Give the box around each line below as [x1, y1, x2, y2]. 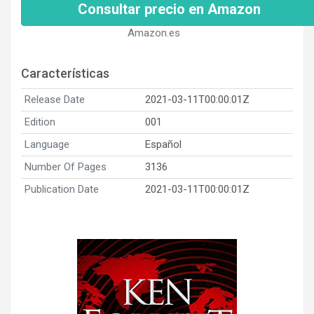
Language [25, 137, 69, 151]
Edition [25, 115, 55, 128]
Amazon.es [127, 26, 180, 39]
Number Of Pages [25, 160, 107, 173]
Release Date [25, 93, 85, 106]
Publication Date [25, 182, 99, 196]
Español [145, 137, 182, 151]
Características [21, 65, 109, 81]
